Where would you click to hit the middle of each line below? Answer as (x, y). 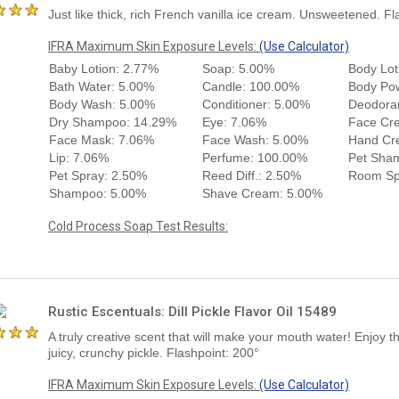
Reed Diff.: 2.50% (252, 175)
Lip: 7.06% (79, 157)
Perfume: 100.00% (255, 157)
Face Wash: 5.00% (255, 139)
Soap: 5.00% (238, 68)
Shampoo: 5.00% (98, 193)
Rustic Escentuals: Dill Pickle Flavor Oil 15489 (192, 311)
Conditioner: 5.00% (256, 104)
